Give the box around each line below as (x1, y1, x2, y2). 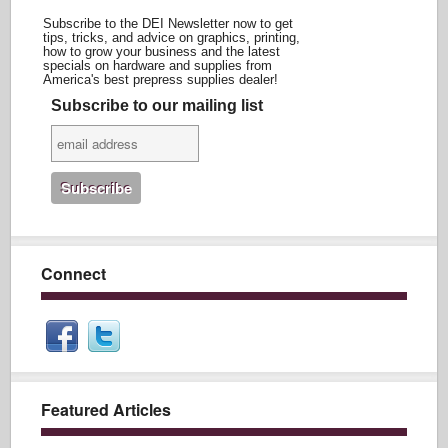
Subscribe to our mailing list (51, 97, 263, 114)
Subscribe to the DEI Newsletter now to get (43, 16, 294, 31)
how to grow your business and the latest (43, 44, 281, 59)
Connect (41, 262, 107, 285)
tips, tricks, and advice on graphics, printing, (43, 30, 301, 45)
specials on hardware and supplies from (43, 58, 273, 73)
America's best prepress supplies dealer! (43, 72, 279, 87)
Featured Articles (41, 398, 172, 421)
